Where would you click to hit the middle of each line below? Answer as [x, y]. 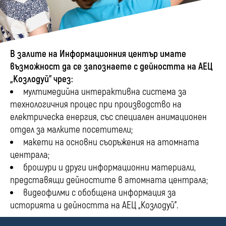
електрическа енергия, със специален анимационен [108, 117]
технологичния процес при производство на [96, 105]
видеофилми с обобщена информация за [100, 193]
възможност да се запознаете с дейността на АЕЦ [111, 67]
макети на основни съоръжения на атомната [111, 143]
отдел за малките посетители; [71, 130]
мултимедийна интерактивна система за [105, 92]
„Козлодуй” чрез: [41, 79]
